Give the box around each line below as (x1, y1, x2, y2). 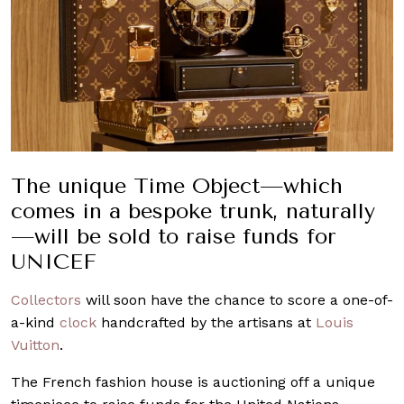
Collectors (11, 290, 81, 308)
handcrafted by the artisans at (96, 313, 316, 331)
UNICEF (11, 248, 96, 274)
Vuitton (11, 335, 60, 353)
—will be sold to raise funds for (11, 223, 336, 249)
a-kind (11, 313, 60, 331)
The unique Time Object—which (11, 172, 343, 198)
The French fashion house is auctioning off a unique (11, 372, 375, 390)
